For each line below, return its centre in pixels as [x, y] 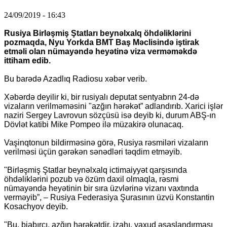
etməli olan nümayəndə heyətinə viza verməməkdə [101, 51]
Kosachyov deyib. [36, 206]
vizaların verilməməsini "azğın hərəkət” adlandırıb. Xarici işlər [113, 106]
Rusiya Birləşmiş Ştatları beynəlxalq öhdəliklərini [98, 33]
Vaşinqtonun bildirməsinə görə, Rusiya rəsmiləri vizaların [106, 142]
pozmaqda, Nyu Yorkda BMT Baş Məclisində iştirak [102, 42]
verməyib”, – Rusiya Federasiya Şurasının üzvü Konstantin [109, 197]
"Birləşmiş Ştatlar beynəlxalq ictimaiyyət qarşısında [96, 170]
